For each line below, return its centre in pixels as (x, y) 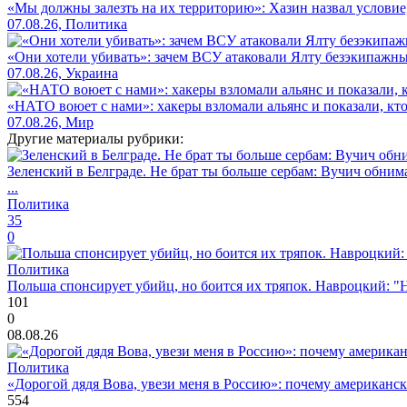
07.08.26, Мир (50, 123)
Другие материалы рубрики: (95, 139)
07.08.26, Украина (63, 74)
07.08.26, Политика (67, 25)
